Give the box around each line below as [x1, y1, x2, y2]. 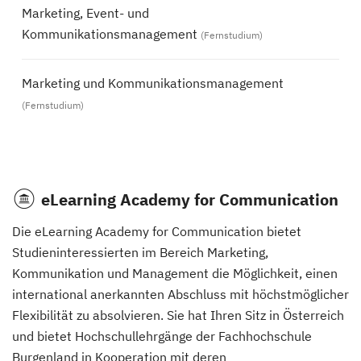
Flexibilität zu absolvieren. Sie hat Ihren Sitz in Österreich [12, 307, 344, 323]
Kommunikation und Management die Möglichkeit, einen [12, 265, 338, 281]
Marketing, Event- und [22, 5, 149, 21]
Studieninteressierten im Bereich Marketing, [12, 244, 268, 260]
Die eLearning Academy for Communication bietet [12, 223, 301, 239]
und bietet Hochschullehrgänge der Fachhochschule [12, 328, 312, 344]
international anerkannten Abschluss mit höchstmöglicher [12, 286, 349, 302]
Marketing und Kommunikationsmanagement [22, 75, 284, 91]
